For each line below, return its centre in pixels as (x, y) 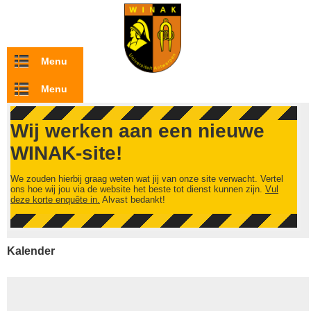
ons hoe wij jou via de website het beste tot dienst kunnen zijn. (138, 189)
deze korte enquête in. (55, 200)
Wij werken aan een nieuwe (137, 131)
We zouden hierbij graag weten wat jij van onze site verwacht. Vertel (147, 179)
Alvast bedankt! (133, 200)
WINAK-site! (66, 153)
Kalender (31, 251)
